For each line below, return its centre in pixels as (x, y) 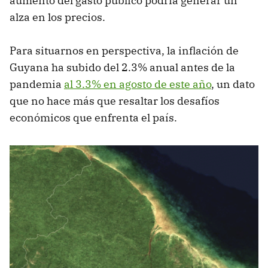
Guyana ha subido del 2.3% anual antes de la (122, 67)
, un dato (233, 84)
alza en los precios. (57, 17)
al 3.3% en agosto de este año (138, 84)
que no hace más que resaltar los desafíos (115, 100)
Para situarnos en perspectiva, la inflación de (124, 50)
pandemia (37, 84)
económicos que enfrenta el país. (93, 117)
